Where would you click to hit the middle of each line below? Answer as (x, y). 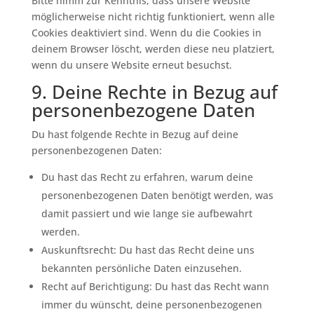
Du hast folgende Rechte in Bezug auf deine (135, 134)
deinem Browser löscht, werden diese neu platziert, (153, 49)
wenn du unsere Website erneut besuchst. (131, 65)
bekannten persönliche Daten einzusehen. (141, 268)
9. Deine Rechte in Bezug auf (154, 92)
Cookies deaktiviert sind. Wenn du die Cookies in (146, 33)
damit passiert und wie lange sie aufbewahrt (146, 213)
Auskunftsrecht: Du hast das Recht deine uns (148, 250)
